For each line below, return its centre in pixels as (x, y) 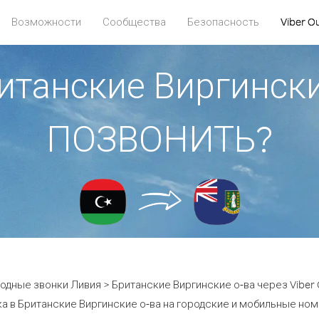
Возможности (46, 22)
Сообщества (134, 22)
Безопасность (223, 22)
